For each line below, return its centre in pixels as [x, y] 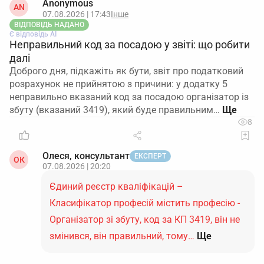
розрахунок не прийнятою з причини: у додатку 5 [118, 84]
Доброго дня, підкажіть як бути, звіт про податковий [126, 71]
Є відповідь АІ [33, 34]
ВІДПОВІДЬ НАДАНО [49, 25]
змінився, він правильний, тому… [122, 236]
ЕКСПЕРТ [150, 156]
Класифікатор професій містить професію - [145, 203]
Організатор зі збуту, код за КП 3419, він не [145, 220]
